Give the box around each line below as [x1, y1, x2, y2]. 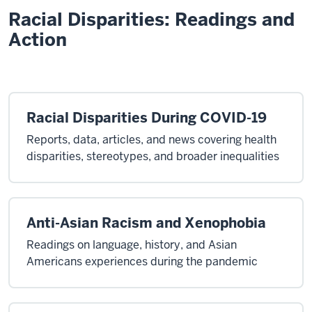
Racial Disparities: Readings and [8, 8, 295, 31]
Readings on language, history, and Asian [26, 237, 237, 252]
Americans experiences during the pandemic [26, 254, 258, 269]
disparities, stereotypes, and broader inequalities [26, 149, 279, 164]
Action [8, 28, 67, 52]
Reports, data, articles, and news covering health [26, 132, 276, 147]
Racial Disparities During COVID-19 [26, 109, 267, 127]
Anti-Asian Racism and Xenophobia [26, 214, 266, 232]
